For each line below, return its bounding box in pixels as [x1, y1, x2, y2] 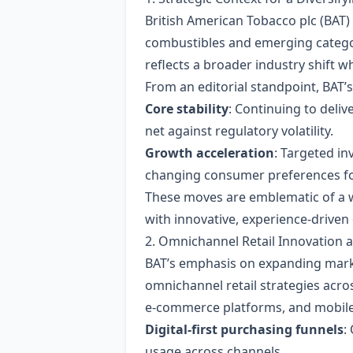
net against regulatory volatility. [145, 122, 333, 139]
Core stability [145, 100, 229, 117]
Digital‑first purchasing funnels [145, 321, 344, 338]
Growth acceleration [145, 144, 274, 162]
